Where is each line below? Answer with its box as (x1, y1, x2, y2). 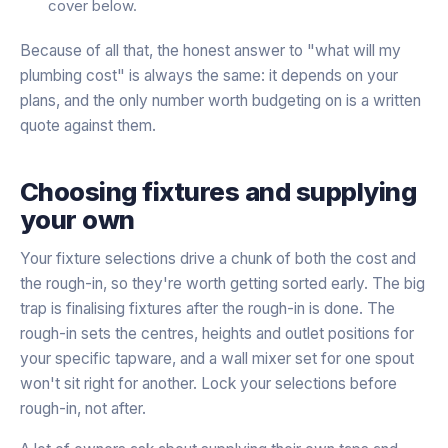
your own (20, 203, 135, 235)
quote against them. (20, 115, 156, 135)
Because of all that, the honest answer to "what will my (20, 40, 401, 60)
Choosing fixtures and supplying (20, 175, 417, 207)
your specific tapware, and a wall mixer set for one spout (20, 348, 414, 368)
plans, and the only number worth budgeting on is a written (20, 90, 421, 110)
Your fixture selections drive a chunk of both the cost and (20, 248, 416, 268)
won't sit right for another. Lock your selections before (20, 373, 397, 393)
